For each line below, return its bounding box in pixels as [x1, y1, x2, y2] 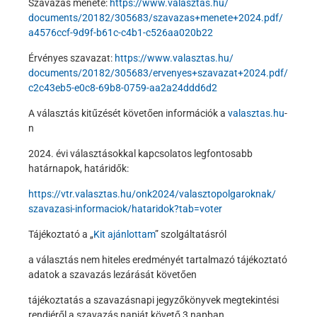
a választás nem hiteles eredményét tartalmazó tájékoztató [28, 253, 287, 265]
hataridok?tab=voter [132, 202, 222, 214]
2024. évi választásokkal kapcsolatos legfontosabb [28, 147, 253, 159]
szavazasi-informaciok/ [28, 202, 132, 214]
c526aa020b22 [146, 26, 213, 38]
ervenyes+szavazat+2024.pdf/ [153, 67, 288, 79]
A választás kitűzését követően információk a [28, 107, 228, 119]
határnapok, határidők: [28, 162, 129, 174]
